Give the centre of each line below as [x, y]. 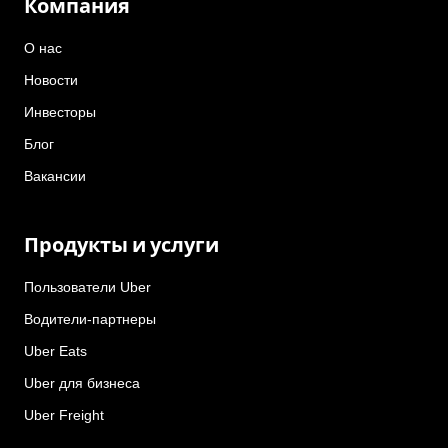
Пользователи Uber [87, 286]
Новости [51, 80]
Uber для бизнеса [82, 382]
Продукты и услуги [121, 244]
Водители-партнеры [90, 318]
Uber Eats [55, 350]
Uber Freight [64, 414]
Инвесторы [60, 112]
